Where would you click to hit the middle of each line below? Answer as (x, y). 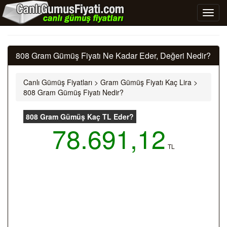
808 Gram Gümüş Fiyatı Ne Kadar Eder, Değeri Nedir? (113, 55)
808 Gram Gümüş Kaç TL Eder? (80, 117)
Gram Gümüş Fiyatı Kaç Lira (146, 82)
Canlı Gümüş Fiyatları (58, 82)
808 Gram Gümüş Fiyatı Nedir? (73, 92)
